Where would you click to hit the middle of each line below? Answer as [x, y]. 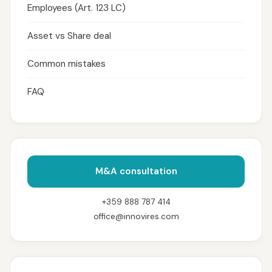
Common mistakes [66, 64]
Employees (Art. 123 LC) [76, 8]
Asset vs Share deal [69, 36]
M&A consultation [136, 171]
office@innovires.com [136, 216]
